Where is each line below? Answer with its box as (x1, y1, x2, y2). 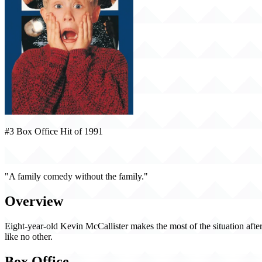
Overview (5, 193, 63, 209)
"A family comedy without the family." (5, 171, 148, 181)
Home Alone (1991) (5, 147, 97, 160)
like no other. (5, 231, 53, 242)
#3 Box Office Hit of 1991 (5, 126, 103, 136)
